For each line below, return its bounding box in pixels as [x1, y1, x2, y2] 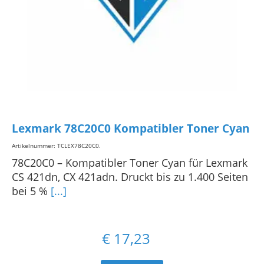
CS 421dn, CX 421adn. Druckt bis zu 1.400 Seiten [12, 170, 248, 184]
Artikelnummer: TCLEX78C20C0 [12, 141, 99, 150]
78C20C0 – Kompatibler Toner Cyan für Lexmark [12, 156, 247, 170]
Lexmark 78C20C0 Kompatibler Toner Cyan [12, 120, 249, 136]
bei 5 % [12, 184, 51, 199]
